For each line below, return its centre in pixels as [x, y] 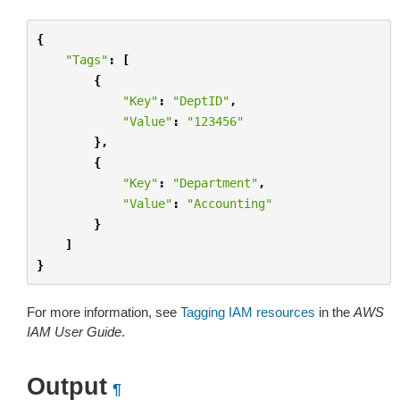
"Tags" [86, 59]
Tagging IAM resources [248, 312]
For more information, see [104, 312]
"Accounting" [229, 203]
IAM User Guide [74, 332]
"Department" [215, 183]
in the [334, 312]
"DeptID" [200, 100]
